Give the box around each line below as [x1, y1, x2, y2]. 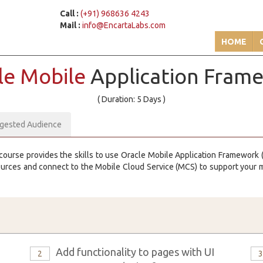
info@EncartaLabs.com [82, 21, 166, 30]
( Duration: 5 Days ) [97, 95, 166, 104]
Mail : [60, 21, 81, 30]
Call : [60, 9, 79, 18]
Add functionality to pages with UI [55, 246, 214, 258]
